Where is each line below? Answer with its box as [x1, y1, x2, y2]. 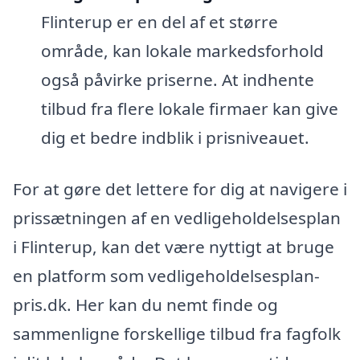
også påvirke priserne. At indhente [40, 67, 314, 91]
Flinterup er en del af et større [40, 10, 278, 33]
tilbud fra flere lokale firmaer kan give [40, 96, 338, 120]
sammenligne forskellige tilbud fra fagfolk [13, 321, 341, 345]
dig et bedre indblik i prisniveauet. [40, 125, 309, 149]
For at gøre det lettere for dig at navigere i [13, 177, 347, 200]
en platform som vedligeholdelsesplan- [13, 264, 320, 287]
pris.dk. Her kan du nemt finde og [13, 292, 278, 316]
